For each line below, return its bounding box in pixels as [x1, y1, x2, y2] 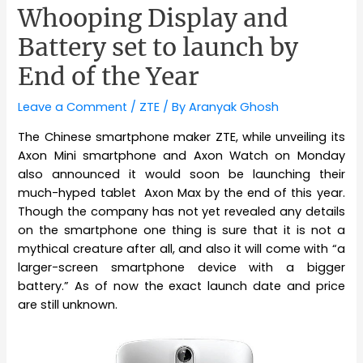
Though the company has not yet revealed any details [18, 203, 345, 220]
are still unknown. [18, 296, 118, 313]
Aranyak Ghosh [189, 99, 280, 116]
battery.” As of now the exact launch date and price [18, 277, 345, 294]
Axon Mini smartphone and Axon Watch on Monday [18, 147, 345, 164]
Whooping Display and [18, 2, 289, 34]
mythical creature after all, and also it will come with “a [18, 240, 345, 257]
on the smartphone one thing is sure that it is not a [18, 221, 345, 238]
